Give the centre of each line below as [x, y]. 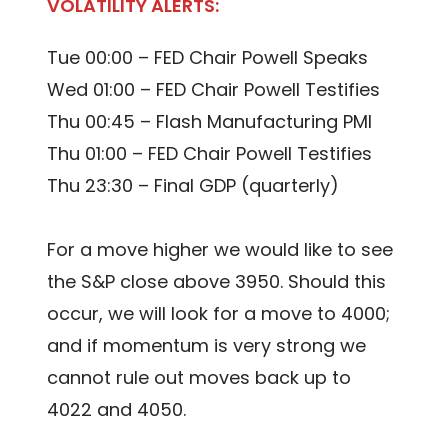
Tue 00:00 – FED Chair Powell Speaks [208, 58]
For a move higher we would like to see [220, 250]
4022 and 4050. [117, 410]
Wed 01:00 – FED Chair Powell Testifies [214, 90]
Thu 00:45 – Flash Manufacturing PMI [210, 122]
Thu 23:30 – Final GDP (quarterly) [193, 186]
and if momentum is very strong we [207, 346]
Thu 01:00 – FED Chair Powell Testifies [210, 154]
